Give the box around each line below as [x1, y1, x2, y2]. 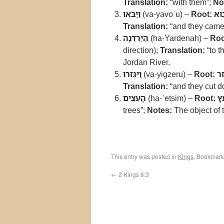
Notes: [147, 104, 172, 115]
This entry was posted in [111, 152, 178, 160]
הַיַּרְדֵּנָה [123, 32, 148, 43]
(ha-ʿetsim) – [146, 92, 194, 103]
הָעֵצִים [123, 92, 146, 103]
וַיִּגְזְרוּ [123, 68, 141, 79]
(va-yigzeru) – [141, 68, 194, 79]
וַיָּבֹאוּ [123, 8, 140, 19]
